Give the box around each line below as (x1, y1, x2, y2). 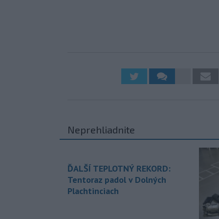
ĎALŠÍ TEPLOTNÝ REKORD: (67, 162, 171, 174)
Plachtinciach (67, 185, 119, 197)
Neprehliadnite (67, 123, 135, 135)
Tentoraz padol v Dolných (67, 174, 166, 185)
